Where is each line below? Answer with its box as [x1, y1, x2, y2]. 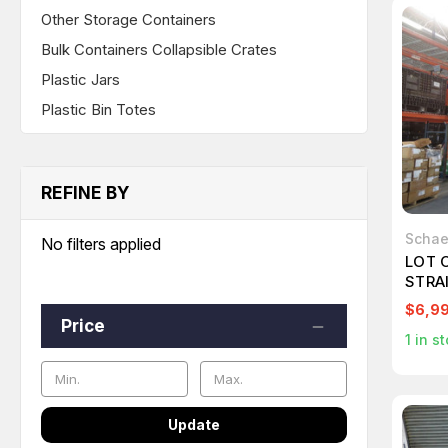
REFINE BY [41, 181, 130, 203]
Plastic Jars [41, 69, 120, 89]
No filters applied [41, 234, 161, 255]
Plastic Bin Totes [41, 99, 156, 119]
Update [168, 416, 220, 434]
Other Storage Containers [41, 9, 216, 29]
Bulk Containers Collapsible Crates [41, 39, 277, 59]
